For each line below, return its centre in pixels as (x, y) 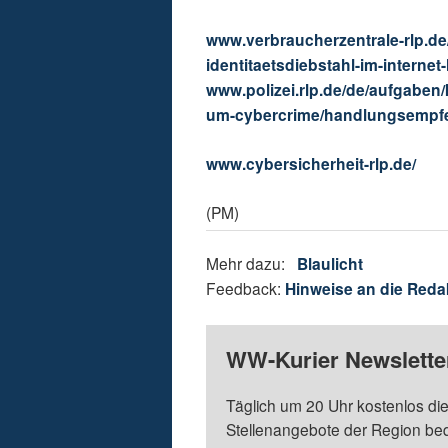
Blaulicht (330, 264)
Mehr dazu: (252, 263)
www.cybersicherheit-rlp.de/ (311, 164)
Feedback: (246, 288)
